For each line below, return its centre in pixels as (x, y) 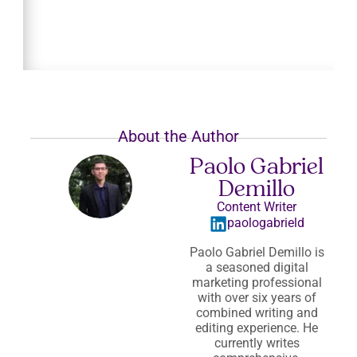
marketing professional (257, 283)
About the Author (178, 137)
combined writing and (257, 313)
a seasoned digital (257, 268)
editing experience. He (257, 328)
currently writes (257, 343)
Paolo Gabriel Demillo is (257, 253)
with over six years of (257, 298)
